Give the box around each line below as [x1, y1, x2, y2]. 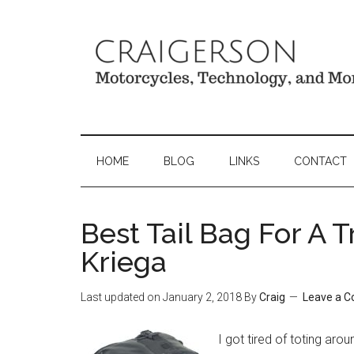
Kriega [81, 245, 167, 278]
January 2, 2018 [163, 291, 242, 303]
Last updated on [81, 291, 163, 303]
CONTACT [294, 155, 347, 168]
